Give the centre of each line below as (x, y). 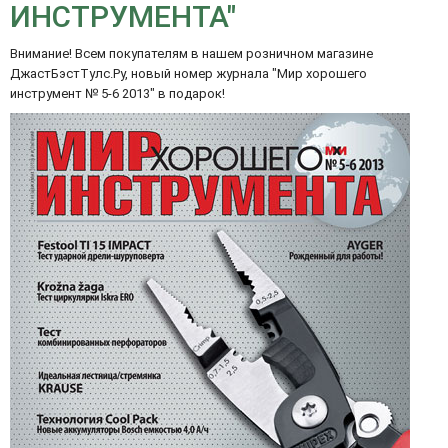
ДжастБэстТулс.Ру (67, 73)
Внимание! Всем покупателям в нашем (128, 53)
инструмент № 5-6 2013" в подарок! (117, 93)
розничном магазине (309, 53)
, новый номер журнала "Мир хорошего (246, 73)
